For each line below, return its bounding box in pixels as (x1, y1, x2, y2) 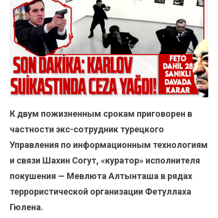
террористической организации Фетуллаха (10, 186, 191, 197)
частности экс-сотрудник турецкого (10, 124, 164, 135)
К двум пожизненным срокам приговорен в (10, 109, 192, 119)
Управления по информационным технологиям (10, 140, 208, 150)
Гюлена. (10, 202, 43, 213)
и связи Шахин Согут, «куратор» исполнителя (10, 155, 200, 166)
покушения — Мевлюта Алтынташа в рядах (10, 171, 192, 182)
